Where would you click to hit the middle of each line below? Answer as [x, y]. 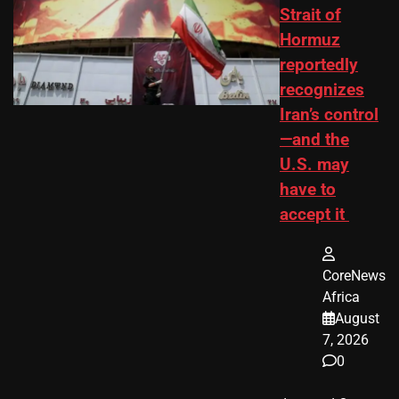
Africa [341, 297]
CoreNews [354, 275]
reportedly [319, 65]
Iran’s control [329, 114]
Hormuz [310, 40]
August [357, 318]
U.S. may [314, 164]
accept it [314, 214]
